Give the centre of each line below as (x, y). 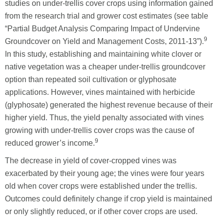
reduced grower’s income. (50, 143)
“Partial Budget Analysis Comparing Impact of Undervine (102, 28)
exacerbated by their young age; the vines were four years (105, 173)
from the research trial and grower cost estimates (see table (107, 16)
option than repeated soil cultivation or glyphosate (91, 79)
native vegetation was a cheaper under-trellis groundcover (105, 66)
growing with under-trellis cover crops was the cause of (99, 130)
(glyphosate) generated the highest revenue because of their (109, 105)
